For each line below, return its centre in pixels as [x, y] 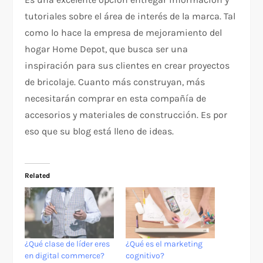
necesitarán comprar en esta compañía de [116, 99]
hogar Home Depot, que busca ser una [107, 49]
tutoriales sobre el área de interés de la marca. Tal [130, 16]
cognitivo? [145, 255]
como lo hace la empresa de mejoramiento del [124, 33]
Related [38, 176]
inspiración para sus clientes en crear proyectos [127, 66]
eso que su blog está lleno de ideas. [100, 131]
